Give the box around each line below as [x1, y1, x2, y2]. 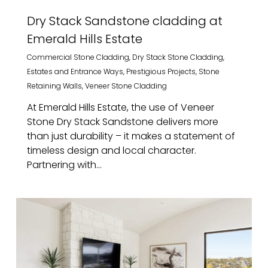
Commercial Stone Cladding [26, 52, 129, 62]
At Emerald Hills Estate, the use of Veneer [26, 100, 214, 114]
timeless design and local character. [26, 144, 196, 157]
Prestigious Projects [126, 66, 196, 77]
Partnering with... [26, 158, 102, 172]
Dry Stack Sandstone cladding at [26, 13, 223, 29]
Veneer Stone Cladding [84, 81, 167, 91]
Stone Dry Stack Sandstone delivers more [26, 115, 218, 129]
